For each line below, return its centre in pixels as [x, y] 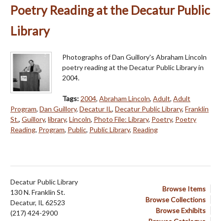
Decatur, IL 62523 [38, 203]
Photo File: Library [121, 119]
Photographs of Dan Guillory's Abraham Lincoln [134, 57]
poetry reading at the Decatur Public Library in [133, 68]
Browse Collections [176, 200]
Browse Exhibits [181, 211]
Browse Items [184, 189]
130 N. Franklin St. [38, 192]
